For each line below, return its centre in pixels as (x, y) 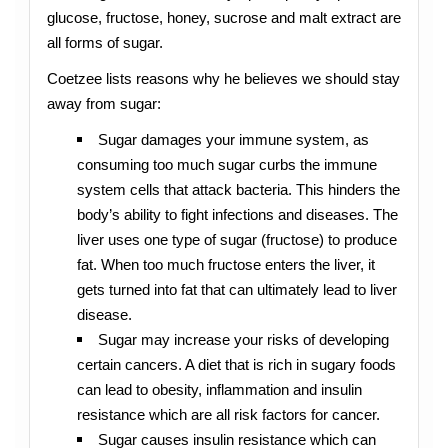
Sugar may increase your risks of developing (244, 340)
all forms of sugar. (104, 42)
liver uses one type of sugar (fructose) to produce (236, 240)
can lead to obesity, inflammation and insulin (219, 390)
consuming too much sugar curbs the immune (226, 165)
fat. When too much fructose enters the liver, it (225, 265)
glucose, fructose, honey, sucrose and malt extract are (223, 17)
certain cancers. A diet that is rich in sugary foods (236, 365)
